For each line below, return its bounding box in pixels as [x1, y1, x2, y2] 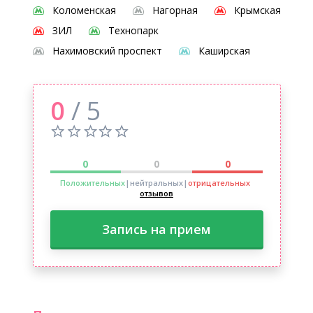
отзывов [140, 188, 173, 198]
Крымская [233, 3, 281, 17]
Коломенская [52, 3, 116, 17]
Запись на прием [102, 221, 211, 238]
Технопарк [108, 24, 159, 37]
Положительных [59, 177, 125, 188]
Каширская [198, 44, 250, 57]
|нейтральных [124, 177, 183, 188]
